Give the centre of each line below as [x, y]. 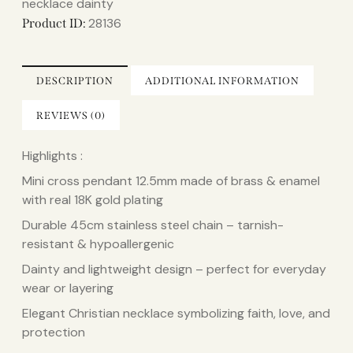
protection [54, 332]
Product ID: [55, 23]
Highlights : [52, 155]
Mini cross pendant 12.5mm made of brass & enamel [171, 180]
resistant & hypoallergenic [98, 243]
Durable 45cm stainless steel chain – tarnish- [153, 225]
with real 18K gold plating [93, 199]
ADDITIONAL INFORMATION [222, 80]
